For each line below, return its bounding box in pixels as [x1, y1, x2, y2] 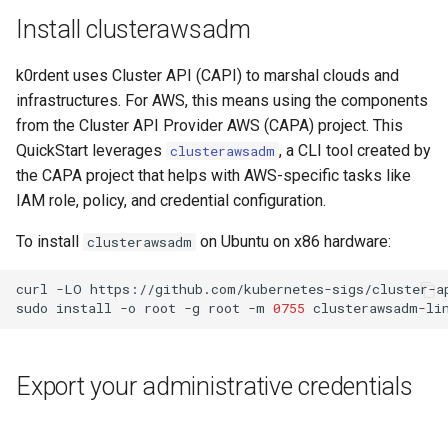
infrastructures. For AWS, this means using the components [16, 90, 428, 110]
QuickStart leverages [16, 140, 166, 160]
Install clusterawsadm [16, 14, 251, 44]
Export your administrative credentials [16, 371, 413, 401]
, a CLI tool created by [279, 140, 431, 160]
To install [16, 231, 83, 251]
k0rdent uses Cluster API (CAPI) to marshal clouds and [16, 65, 399, 85]
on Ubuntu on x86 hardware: [196, 231, 391, 251]
